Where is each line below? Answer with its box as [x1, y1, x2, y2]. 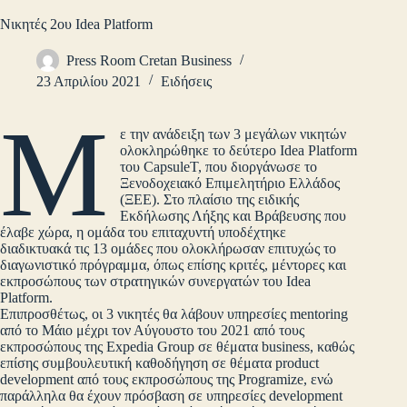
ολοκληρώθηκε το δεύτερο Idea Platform [120, 143, 358, 159]
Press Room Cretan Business [66, 53, 232, 69]
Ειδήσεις [161, 74, 212, 90]
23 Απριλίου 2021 [36, 74, 141, 90]
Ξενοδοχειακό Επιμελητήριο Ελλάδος [120, 175, 341, 192]
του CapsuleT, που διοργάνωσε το [120, 159, 318, 175]
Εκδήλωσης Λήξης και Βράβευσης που [120, 208, 347, 224]
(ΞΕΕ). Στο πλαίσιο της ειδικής [120, 192, 300, 208]
